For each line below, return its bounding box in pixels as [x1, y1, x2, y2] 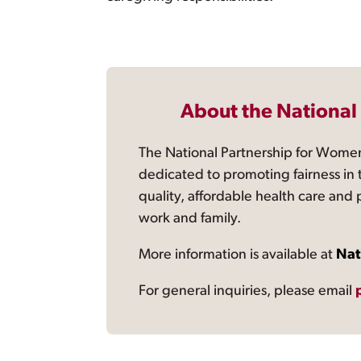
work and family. [139, 211, 242, 227]
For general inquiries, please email [139, 284, 356, 300]
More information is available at [139, 247, 337, 263]
